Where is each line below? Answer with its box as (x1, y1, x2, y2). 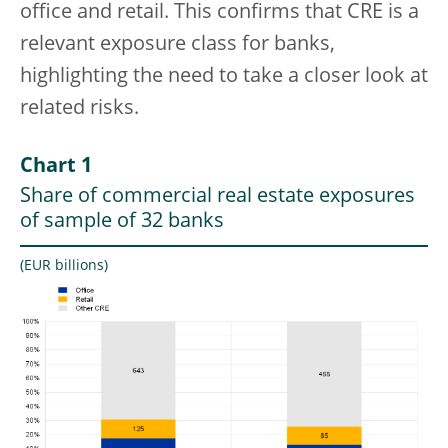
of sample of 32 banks (20, 211, 224, 232)
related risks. (20, 98, 139, 119)
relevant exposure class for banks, (20, 34, 335, 55)
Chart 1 (20, 156, 92, 177)
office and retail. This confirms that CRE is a (20, 2, 419, 23)
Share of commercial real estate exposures (20, 186, 415, 207)
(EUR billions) (20, 258, 108, 273)
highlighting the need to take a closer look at (20, 66, 428, 87)
